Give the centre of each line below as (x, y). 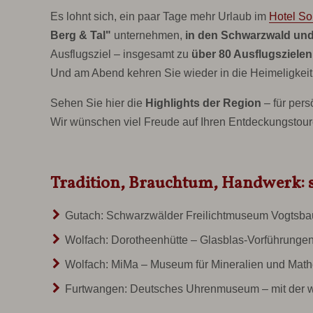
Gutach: (85, 216)
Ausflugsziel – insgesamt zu (121, 54)
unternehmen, (148, 36)
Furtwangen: (97, 289)
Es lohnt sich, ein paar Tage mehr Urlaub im (160, 17)
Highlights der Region (203, 103)
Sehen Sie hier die (98, 103)
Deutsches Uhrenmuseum (194, 289)
